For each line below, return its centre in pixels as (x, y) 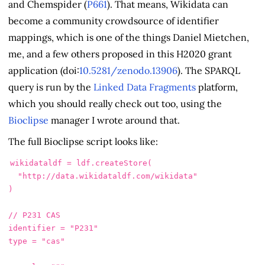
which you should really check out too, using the (115, 103)
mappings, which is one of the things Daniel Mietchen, (129, 37)
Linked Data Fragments (145, 87)
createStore (121, 163)
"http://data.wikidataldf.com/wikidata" (108, 176)
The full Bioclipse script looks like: (83, 141)
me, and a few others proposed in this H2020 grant (120, 54)
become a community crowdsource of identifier (114, 20)
